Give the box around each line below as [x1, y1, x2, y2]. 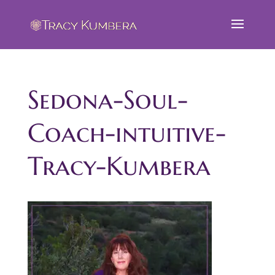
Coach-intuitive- [27, 117, 226, 149]
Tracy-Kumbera [27, 150, 211, 182]
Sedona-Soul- [27, 83, 188, 116]
